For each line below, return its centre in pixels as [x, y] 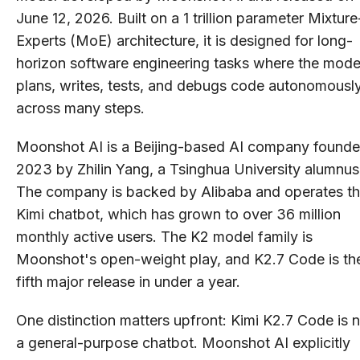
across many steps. [80, 108]
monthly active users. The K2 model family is [164, 236]
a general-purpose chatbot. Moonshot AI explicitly [183, 342]
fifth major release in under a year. [128, 281]
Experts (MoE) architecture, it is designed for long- [184, 40]
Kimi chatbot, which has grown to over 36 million [178, 214]
